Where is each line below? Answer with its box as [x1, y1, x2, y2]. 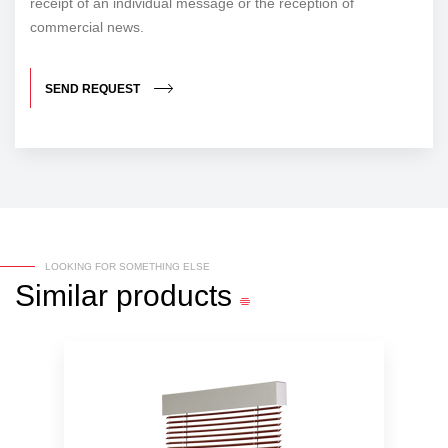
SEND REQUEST [45, 82, 140, 97]
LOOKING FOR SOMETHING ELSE [45, 261, 210, 273]
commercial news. [30, 19, 144, 36]
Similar [15, 279, 108, 313]
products [116, 279, 232, 313]
